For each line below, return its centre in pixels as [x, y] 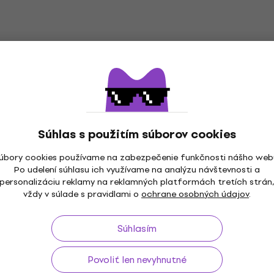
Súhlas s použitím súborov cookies [137, 134]
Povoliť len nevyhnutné [137, 260]
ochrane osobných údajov [195, 194]
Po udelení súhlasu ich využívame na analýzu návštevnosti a [137, 170]
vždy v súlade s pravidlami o [82, 194]
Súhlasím [137, 228]
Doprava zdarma [120, 205]
